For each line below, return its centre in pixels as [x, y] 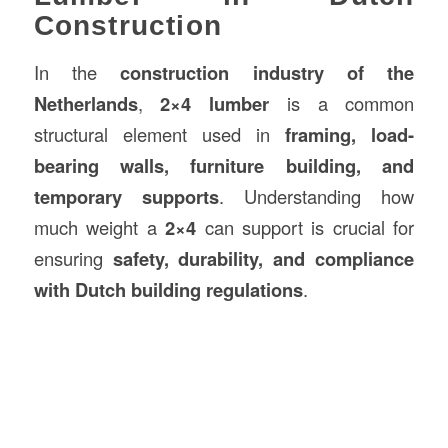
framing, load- [350, 134]
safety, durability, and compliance [263, 258]
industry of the [333, 72]
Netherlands [85, 103]
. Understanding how [316, 195]
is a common [342, 102]
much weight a [99, 226]
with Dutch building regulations [168, 289]
